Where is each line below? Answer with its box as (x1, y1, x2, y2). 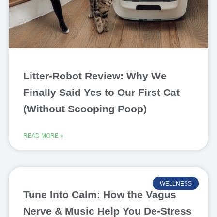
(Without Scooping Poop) (23, 103, 147, 115)
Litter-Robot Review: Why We (23, 70, 167, 82)
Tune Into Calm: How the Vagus (23, 189, 176, 201)
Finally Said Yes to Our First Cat (23, 87, 180, 98)
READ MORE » (23, 132, 63, 139)
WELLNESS (159, 180, 192, 187)
